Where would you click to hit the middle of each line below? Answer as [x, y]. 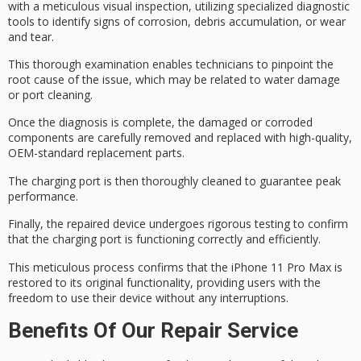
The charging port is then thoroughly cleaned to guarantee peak [174, 180]
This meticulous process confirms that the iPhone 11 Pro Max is [175, 267]
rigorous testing [249, 224]
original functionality [138, 282]
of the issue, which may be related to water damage [202, 80]
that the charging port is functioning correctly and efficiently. [164, 239]
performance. [43, 196]
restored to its [47, 282]
